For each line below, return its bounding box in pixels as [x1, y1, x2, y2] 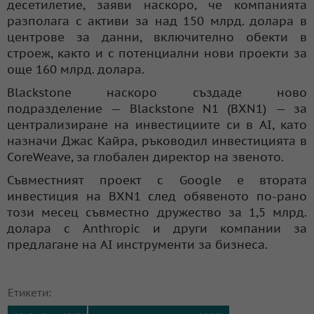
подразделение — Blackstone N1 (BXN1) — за [7, 100, 307, 116]
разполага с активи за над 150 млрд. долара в [7, 13, 307, 29]
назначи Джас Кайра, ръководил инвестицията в [7, 132, 307, 149]
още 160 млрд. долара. [7, 61, 144, 77]
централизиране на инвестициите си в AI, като [7, 116, 307, 132]
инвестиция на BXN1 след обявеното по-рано [7, 188, 307, 204]
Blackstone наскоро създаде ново [7, 84, 307, 100]
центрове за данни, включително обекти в [7, 29, 307, 45]
